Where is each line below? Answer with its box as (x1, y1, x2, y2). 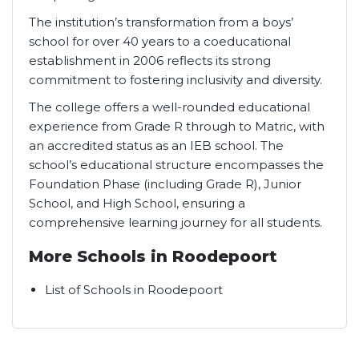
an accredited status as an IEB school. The (29, 138, 284, 153)
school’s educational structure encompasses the (29, 157, 324, 172)
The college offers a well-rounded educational (29, 99, 310, 115)
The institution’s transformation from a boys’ (29, 14, 293, 30)
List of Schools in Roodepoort (45, 282, 223, 297)
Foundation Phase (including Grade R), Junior (29, 176, 301, 192)
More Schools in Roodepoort (29, 247, 277, 266)
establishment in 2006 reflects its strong (29, 53, 271, 68)
